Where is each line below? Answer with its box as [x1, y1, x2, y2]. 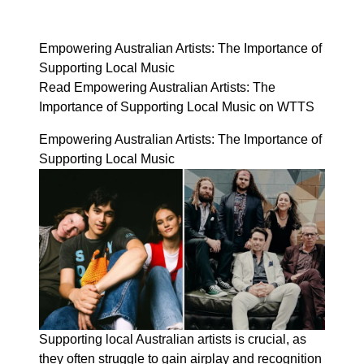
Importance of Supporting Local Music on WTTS [39, 100, 314, 114]
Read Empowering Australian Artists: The [39, 80, 275, 94]
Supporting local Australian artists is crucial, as [39, 332, 306, 346]
